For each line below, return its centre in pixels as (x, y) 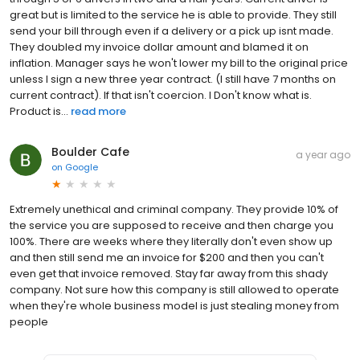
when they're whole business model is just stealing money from (174, 305)
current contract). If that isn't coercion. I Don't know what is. (161, 95)
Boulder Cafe (90, 151)
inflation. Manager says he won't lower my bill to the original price (179, 63)
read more (98, 111)
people (29, 321)
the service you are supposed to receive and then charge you (172, 225)
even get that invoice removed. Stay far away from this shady (169, 273)
